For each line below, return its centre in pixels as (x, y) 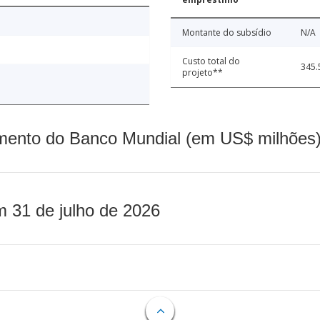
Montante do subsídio (227, 33)
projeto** (202, 73)
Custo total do (211, 61)
